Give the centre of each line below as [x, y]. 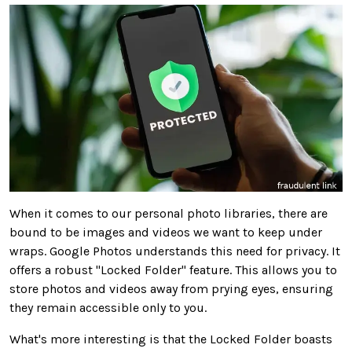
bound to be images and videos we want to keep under [166, 233]
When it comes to [59, 214]
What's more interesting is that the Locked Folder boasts [171, 339]
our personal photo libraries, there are [218, 214]
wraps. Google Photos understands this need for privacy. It [175, 251]
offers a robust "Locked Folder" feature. [122, 270]
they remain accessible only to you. [108, 308]
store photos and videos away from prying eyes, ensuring [171, 289]
